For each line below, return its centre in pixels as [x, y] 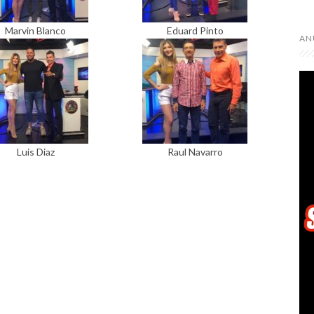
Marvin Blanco [36, 30]
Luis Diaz [35, 152]
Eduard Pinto [195, 30]
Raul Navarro [195, 152]
